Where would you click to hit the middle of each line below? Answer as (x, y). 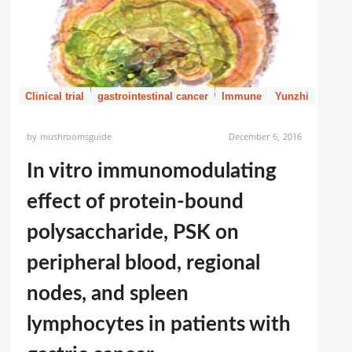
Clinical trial (55, 96)
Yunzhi (292, 96)
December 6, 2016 (265, 136)
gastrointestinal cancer (153, 96)
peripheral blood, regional (143, 263)
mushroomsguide (76, 136)
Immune (242, 96)
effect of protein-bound (135, 202)
